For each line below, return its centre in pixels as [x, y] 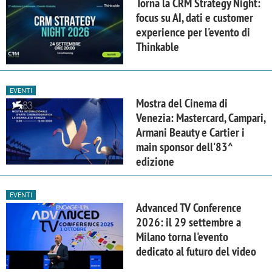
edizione [155, 162]
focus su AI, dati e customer [195, 18]
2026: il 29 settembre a [189, 223]
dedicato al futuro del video [196, 252]
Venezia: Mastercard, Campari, [201, 118]
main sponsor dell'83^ [185, 147]
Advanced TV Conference [189, 208]
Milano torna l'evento [182, 237]
